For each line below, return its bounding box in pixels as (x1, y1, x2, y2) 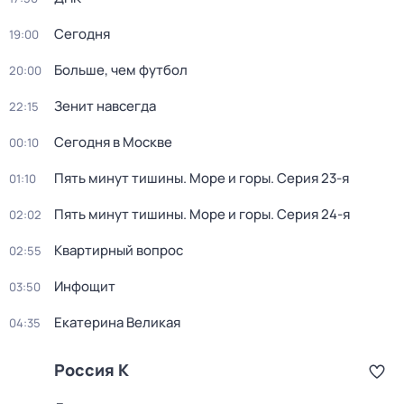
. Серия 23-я (271, 169, 349, 188)
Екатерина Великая (54, 313, 180, 332)
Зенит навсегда (54, 96, 156, 115)
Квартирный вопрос (54, 241, 183, 260)
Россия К (54, 359, 129, 381)
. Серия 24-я (271, 205, 350, 224)
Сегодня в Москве (54, 133, 172, 151)
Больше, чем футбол (54, 60, 188, 79)
